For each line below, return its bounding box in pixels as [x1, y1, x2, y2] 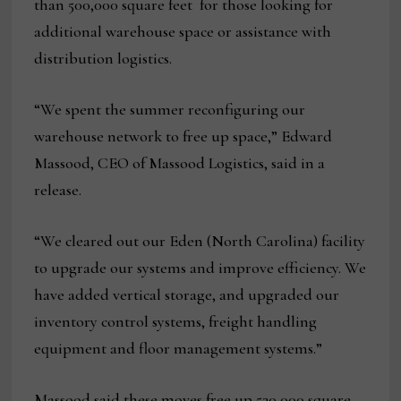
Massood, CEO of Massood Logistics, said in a [34, 153, 326, 174]
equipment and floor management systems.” [34, 338, 327, 359]
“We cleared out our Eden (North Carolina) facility [34, 231, 366, 252]
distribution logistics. [34, 48, 176, 69]
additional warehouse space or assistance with [34, 21, 332, 42]
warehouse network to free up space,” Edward [34, 126, 333, 147]
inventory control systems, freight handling [34, 311, 318, 332]
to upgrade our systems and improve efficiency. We [34, 258, 367, 278]
